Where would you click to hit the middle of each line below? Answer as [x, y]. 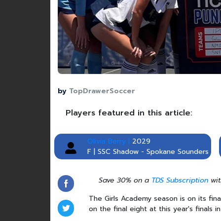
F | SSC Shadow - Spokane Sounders [148, 151]
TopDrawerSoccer [102, 91]
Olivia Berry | [109, 141]
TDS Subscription [180, 180]
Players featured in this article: [129, 113]
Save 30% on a [125, 180]
